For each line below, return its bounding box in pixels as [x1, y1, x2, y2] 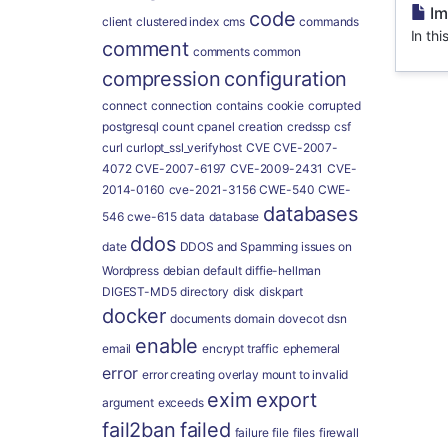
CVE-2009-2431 [230, 161, 324, 176]
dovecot [278, 311, 324, 326]
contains [216, 98, 263, 113]
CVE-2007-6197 [135, 161, 227, 176]
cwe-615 [127, 209, 177, 224]
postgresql [102, 119, 159, 134]
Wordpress [102, 263, 159, 278]
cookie [266, 98, 304, 113]
